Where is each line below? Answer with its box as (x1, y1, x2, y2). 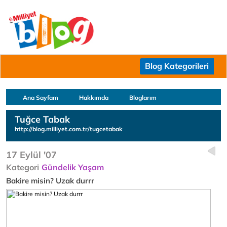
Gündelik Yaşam (42, 162, 104, 172)
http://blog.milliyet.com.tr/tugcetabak (15, 125, 123, 133)
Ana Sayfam (23, 94, 58, 101)
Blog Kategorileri (145, 61, 209, 71)
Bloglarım (129, 94, 157, 101)
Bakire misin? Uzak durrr (6, 176, 94, 185)
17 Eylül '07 (6, 149, 57, 161)
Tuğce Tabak (15, 113, 70, 125)
